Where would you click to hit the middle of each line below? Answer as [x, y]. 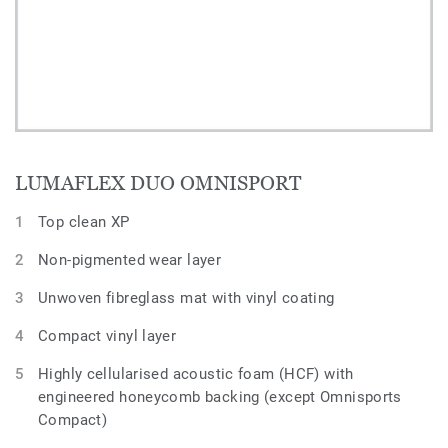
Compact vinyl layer [107, 336]
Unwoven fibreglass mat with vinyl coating [186, 298]
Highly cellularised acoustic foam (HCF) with [196, 374]
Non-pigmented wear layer [130, 260]
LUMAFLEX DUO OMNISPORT [158, 183]
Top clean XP [84, 222]
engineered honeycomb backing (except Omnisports [220, 397]
